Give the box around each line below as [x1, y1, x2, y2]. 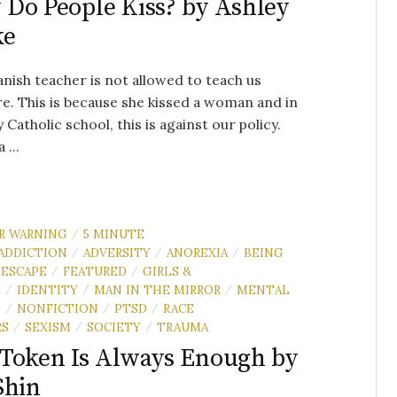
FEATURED [63, 262, 127, 279]
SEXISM [25, 318, 71, 335]
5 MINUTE [83, 225, 144, 242]
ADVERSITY [83, 244, 151, 261]
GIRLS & [143, 262, 191, 279]
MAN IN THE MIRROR [94, 281, 221, 298]
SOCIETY [87, 318, 141, 335]
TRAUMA [157, 318, 208, 335]
